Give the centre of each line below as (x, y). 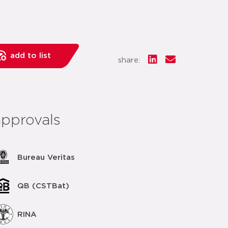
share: (129, 60)
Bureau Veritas (46, 157)
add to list (31, 56)
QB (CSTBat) (43, 186)
